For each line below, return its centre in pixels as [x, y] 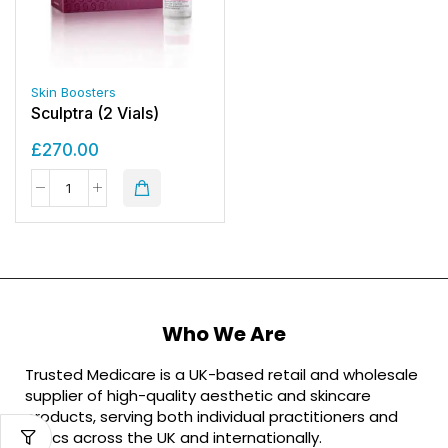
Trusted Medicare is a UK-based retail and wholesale [221, 374]
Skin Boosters [73, 91]
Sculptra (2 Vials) [95, 112]
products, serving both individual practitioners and [211, 416]
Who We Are [224, 333]
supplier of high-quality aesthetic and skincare [198, 395]
